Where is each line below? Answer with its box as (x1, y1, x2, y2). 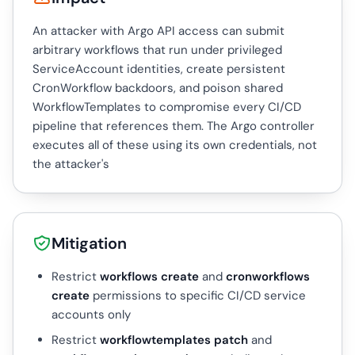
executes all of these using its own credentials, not (32, 136, 317, 153)
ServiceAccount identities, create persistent (32, 60, 285, 77)
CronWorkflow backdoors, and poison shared (32, 79, 283, 96)
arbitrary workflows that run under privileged (32, 41, 282, 58)
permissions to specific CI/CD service (90, 287, 306, 303)
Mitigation (52, 232, 127, 254)
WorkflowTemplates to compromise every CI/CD (32, 98, 301, 115)
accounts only (52, 306, 131, 323)
